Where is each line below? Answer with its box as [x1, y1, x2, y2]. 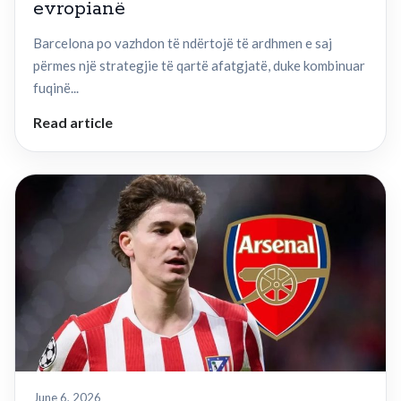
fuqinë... [33, 80, 79, 97]
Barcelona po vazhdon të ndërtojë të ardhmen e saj [33, 35, 332, 52]
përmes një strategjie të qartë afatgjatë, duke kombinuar [33, 57, 365, 74]
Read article [33, 114, 113, 132]
